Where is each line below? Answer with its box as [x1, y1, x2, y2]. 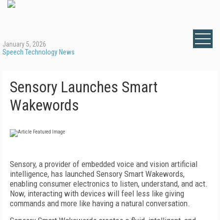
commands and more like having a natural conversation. [10, 198, 190, 208]
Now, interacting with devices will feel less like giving [10, 189, 184, 198]
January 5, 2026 [2, 40, 46, 48]
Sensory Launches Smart [10, 78, 158, 96]
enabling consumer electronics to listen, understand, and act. [10, 179, 208, 189]
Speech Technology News [2, 48, 75, 56]
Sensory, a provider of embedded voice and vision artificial [10, 159, 197, 169]
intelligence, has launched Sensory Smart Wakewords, [10, 169, 185, 179]
